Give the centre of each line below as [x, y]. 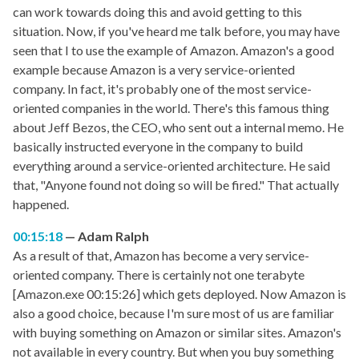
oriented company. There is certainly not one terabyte [159, 275]
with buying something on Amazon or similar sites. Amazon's [177, 333]
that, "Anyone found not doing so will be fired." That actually [176, 185]
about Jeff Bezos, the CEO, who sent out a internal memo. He [178, 127]
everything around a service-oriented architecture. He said [171, 166]
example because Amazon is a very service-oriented [154, 70]
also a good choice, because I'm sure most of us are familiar [173, 313]
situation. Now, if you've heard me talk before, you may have [176, 31]
